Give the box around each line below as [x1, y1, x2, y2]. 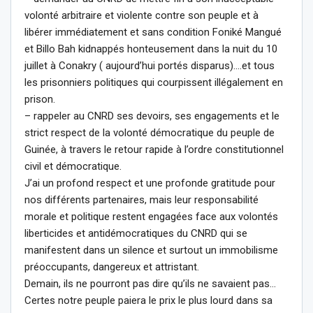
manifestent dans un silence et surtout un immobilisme [24, 243, 278, 256]
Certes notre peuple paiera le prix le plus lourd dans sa [24, 293, 272, 307]
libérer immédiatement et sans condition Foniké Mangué [24, 25, 282, 38]
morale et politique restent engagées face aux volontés [24, 210, 278, 223]
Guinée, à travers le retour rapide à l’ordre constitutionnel [24, 143, 284, 156]
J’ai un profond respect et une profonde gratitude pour [24, 176, 275, 189]
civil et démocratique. [24, 159, 122, 173]
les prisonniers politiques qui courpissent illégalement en [24, 75, 283, 89]
